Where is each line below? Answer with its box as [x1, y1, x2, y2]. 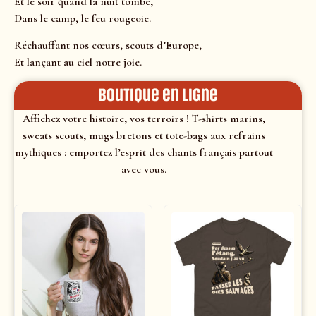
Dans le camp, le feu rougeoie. [14, 11, 151, 25]
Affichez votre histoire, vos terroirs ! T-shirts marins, [22, 111, 265, 126]
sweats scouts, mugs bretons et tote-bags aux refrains [22, 128, 265, 142]
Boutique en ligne [98, 85, 218, 105]
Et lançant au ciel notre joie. [14, 55, 142, 70]
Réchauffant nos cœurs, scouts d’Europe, [14, 38, 202, 53]
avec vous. [121, 162, 166, 176]
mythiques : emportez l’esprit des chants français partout [14, 145, 273, 159]
